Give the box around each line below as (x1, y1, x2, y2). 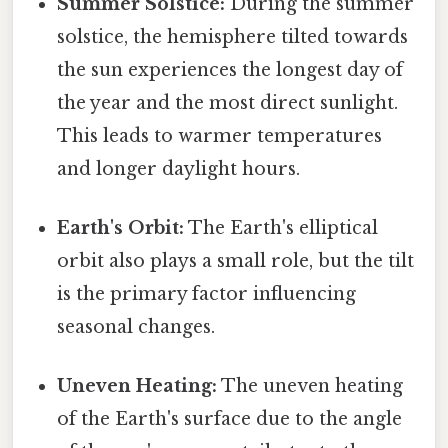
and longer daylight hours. (57, 157, 301, 180)
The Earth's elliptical (184, 217, 379, 240)
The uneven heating (217, 375, 404, 398)
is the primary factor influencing (57, 283, 357, 306)
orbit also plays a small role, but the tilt (57, 250, 415, 273)
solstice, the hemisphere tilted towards (57, 25, 409, 48)
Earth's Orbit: (57, 217, 185, 240)
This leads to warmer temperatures (57, 124, 383, 147)
